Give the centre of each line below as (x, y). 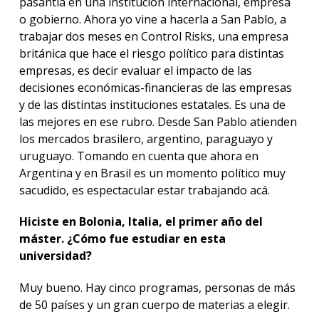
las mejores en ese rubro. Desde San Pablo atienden (158, 121)
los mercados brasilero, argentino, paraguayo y (146, 138)
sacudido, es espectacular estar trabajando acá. (144, 190)
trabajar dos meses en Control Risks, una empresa (153, 36)
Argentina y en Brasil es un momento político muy (152, 173)
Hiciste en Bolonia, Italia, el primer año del (141, 222)
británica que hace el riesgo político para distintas (151, 53)
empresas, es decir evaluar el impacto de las (135, 70)
